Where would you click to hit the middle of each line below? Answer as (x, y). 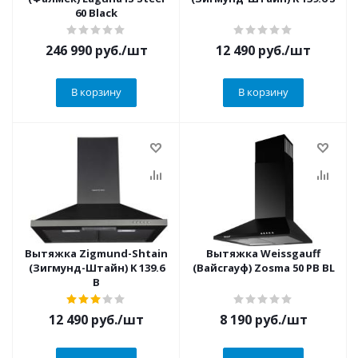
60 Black (96, 13)
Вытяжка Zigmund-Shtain (96, 253)
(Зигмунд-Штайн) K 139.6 (96, 268)
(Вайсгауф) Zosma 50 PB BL (263, 268)
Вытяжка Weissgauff (263, 253)
